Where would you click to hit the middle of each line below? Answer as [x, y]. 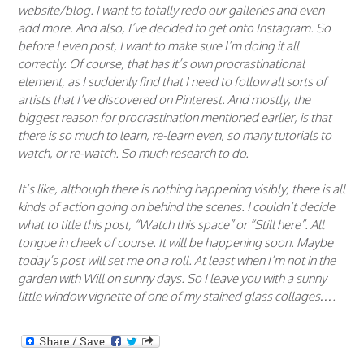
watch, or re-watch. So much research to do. [133, 153]
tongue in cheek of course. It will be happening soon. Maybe [175, 243]
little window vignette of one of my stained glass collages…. [177, 297]
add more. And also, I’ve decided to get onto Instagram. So [174, 28]
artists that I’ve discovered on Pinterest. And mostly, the [164, 99]
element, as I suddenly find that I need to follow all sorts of [172, 81]
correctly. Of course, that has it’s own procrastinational [161, 63]
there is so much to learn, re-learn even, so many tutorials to [175, 135]
